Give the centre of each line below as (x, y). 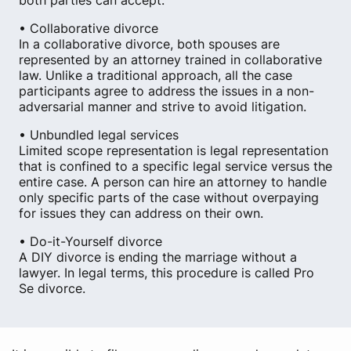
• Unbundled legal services (99, 135)
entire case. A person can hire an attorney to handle (173, 182)
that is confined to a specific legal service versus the (175, 166)
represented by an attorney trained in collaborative (170, 60)
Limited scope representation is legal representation (174, 150)
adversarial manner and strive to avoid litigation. (163, 107)
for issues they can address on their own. (141, 213)
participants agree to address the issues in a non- (166, 91)
